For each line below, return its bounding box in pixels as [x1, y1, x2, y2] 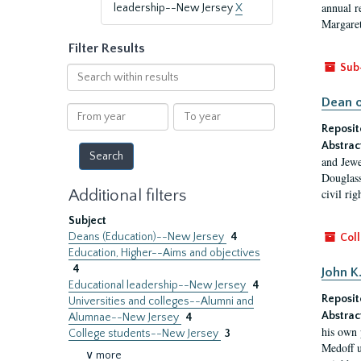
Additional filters [68, 186, 186, 205]
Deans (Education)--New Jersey [68, 230, 226, 243]
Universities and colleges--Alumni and [68, 295, 254, 308]
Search [65, 64, 102, 77]
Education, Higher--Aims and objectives [68, 247, 260, 259]
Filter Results [68, 41, 145, 56]
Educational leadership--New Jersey [68, 279, 248, 292]
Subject [68, 214, 106, 227]
